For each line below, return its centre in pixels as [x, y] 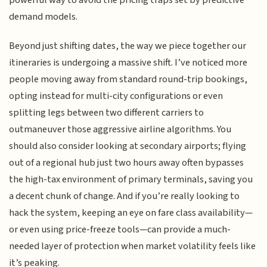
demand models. [44, 17]
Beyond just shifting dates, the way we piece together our [128, 46]
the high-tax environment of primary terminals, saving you [131, 179]
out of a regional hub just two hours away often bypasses [127, 162]
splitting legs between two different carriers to [107, 112]
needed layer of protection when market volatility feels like [133, 246]
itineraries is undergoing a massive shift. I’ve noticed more [128, 62]
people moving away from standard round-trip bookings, [128, 79]
